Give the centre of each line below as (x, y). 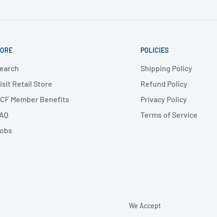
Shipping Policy (166, 68)
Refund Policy (164, 83)
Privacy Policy (164, 99)
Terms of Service (169, 114)
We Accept (145, 206)
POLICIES (155, 50)
